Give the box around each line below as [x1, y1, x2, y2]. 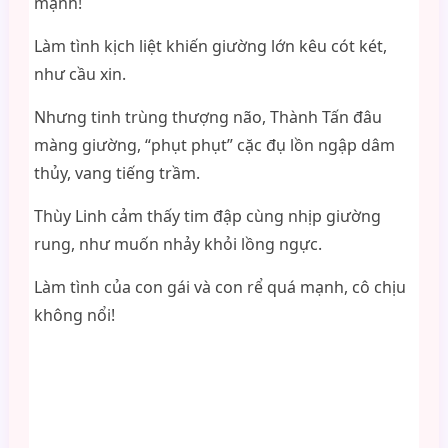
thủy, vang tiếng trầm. [33, 162, 200, 184]
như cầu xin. [33, 63, 126, 85]
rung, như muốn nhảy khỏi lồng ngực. [33, 233, 322, 255]
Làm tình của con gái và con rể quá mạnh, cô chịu [33, 276, 406, 298]
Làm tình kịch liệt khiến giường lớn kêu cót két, [33, 35, 387, 57]
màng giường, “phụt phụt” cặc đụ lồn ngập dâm [33, 134, 395, 156]
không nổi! [33, 304, 115, 326]
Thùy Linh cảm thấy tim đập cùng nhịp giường [33, 205, 381, 227]
